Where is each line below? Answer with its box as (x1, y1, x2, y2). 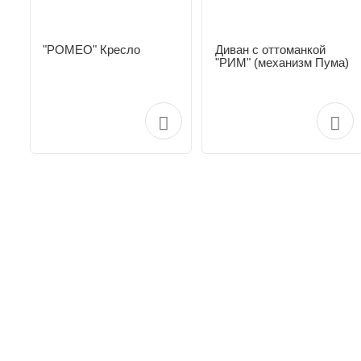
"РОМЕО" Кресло (43, 42, 141, 56)
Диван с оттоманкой (214, 42, 326, 56)
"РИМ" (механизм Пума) (214, 55, 349, 69)
